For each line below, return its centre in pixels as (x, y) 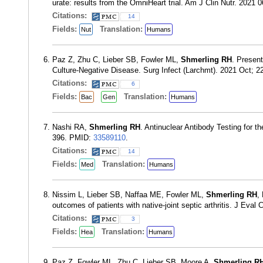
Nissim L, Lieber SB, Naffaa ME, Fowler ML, (129, 195)
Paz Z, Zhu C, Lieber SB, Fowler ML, (117, 60)
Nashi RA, (71, 127)
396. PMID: (73, 138)
